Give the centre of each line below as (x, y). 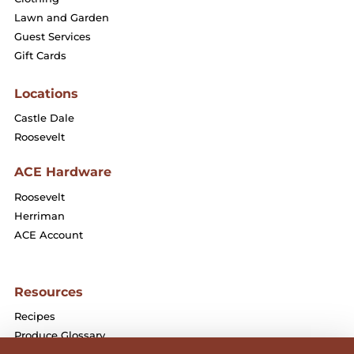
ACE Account (49, 234)
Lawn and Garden (62, 18)
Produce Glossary (60, 335)
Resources (49, 292)
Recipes (35, 316)
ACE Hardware (63, 172)
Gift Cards (40, 56)
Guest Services (53, 37)
